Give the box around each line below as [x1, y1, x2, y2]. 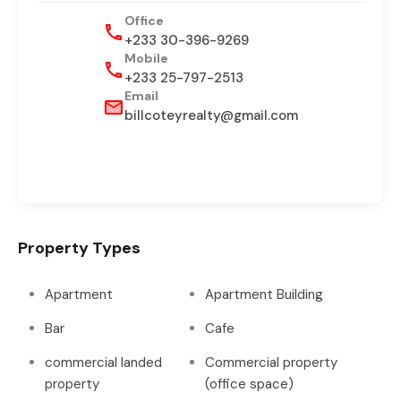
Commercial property [205, 354, 337, 371]
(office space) [205, 375, 294, 393]
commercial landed [45, 354, 162, 371]
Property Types [18, 237, 141, 259]
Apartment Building [205, 286, 323, 303]
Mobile [124, 50, 168, 66]
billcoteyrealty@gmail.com [124, 107, 298, 124]
